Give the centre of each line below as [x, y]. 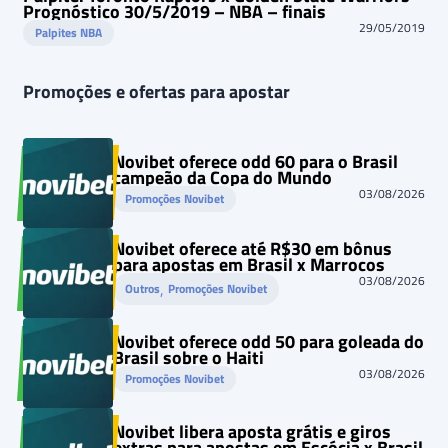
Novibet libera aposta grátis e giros [252, 432]
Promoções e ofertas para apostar [156, 92]
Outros [142, 289]
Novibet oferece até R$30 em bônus [252, 249]
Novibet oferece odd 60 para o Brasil [255, 162]
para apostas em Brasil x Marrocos [249, 265]
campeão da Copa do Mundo [222, 178]
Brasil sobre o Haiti [188, 358]
